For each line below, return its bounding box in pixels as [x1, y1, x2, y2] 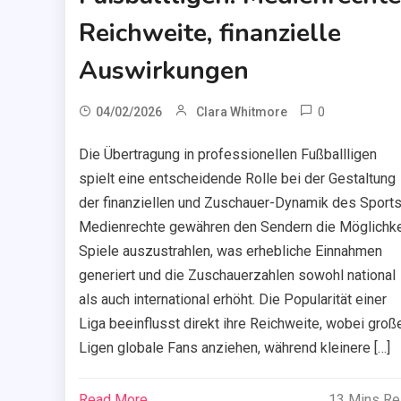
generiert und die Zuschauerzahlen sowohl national [78, 266, 396, 284]
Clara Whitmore [195, 104, 287, 119]
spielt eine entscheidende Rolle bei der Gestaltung [78, 169, 396, 187]
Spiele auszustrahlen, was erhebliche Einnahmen [78, 242, 382, 260]
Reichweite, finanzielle [78, 15, 341, 50]
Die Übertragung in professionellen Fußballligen [78, 145, 377, 163]
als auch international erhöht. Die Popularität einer [78, 290, 387, 308]
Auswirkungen [78, 53, 249, 88]
